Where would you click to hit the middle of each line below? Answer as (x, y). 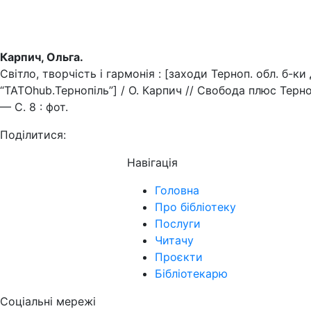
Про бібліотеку (195, 207)
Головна (177, 190)
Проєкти (179, 257)
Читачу (174, 240)
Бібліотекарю (191, 274)
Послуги (178, 224)
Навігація (152, 162)
